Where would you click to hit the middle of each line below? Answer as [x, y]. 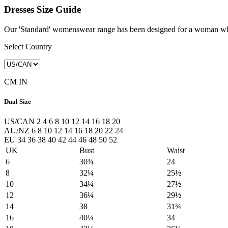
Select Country [28, 46]
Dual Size [18, 101]
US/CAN [19, 122]
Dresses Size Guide [42, 9]
